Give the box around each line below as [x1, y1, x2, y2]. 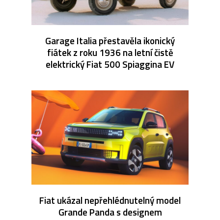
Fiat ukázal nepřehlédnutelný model [39, 192, 181, 207]
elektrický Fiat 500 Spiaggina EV [46, 56, 174, 71]
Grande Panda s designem [58, 204, 162, 219]
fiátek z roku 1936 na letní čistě [47, 45, 173, 59]
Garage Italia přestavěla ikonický [45, 33, 175, 48]
